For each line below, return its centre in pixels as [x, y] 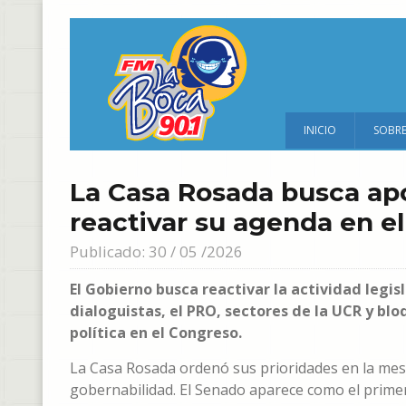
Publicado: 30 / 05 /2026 [156, 251]
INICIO [320, 130]
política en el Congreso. [156, 333]
